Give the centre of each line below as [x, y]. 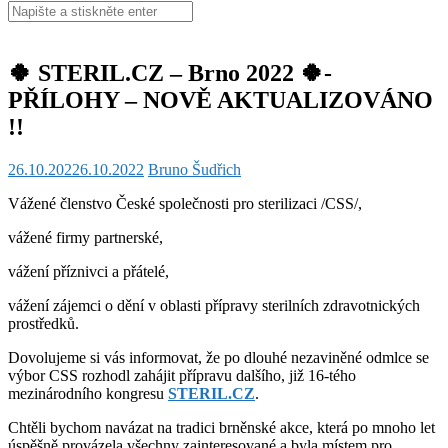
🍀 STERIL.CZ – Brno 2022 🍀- [170, 72]
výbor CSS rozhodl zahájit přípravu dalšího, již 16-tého [182, 375]
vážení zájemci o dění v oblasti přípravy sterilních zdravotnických [214, 305]
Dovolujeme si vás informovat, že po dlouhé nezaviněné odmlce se [218, 357]
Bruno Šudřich [194, 169]
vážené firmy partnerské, [87, 237]
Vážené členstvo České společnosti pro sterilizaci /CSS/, [187, 203]
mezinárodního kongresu [88, 393]
